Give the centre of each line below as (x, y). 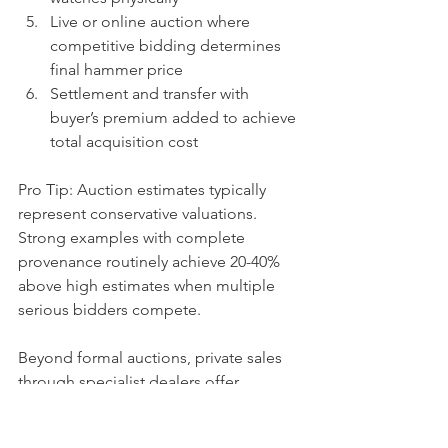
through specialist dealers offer (130, 381)
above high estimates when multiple (148, 285)
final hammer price (116, 69)
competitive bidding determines (167, 45)
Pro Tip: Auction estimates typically (144, 189)
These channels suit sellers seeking (144, 429)
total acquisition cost (124, 141)
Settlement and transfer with (151, 93)
